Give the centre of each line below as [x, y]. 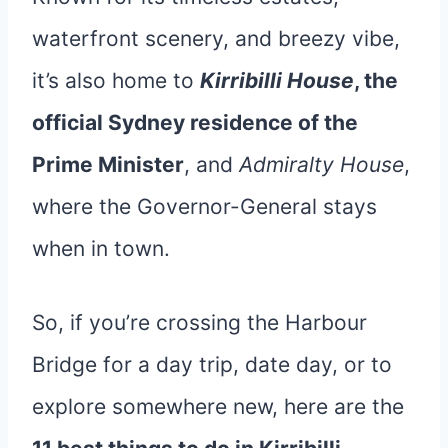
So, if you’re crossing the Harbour [199, 322]
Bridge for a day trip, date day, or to [212, 364]
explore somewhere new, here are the [218, 406]
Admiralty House [321, 164]
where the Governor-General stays [204, 206]
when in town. [101, 248]
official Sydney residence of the [195, 122]
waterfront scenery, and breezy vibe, [216, 38]
